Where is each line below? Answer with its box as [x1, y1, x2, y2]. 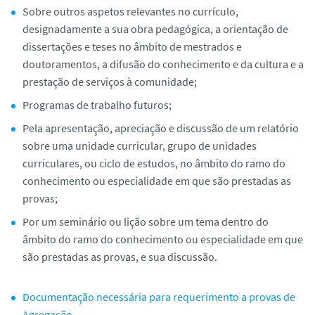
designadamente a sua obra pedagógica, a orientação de [22, 21, 288, 36]
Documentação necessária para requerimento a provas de [22, 289, 295, 304]
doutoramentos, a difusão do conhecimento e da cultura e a [22, 56, 304, 71]
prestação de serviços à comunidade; [22, 74, 197, 89]
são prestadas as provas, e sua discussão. [22, 249, 217, 264]
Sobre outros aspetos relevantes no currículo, [22, 4, 238, 18]
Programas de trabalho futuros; [22, 97, 172, 112]
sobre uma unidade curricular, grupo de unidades [22, 138, 257, 153]
